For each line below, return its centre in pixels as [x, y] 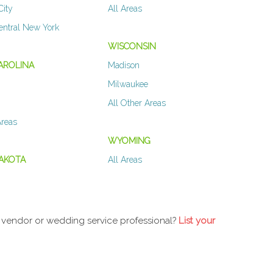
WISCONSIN [132, 47]
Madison [123, 66]
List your [197, 221]
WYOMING [129, 141]
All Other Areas [136, 103]
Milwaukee [128, 84]
